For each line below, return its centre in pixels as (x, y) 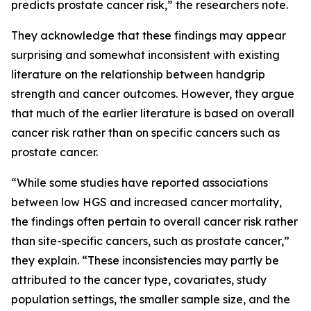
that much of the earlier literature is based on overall (153, 114)
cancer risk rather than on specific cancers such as (145, 133)
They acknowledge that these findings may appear (149, 36)
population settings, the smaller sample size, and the (151, 300)
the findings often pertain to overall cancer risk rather (154, 222)
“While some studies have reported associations (140, 183)
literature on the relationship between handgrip (138, 75)
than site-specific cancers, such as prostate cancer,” (150, 241)
